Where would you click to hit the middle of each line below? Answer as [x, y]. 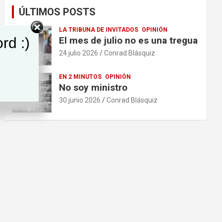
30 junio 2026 [80, 100]
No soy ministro [93, 87]
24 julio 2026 [79, 53]
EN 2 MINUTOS [81, 77]
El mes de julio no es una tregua [129, 40]
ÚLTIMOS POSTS [57, 12]
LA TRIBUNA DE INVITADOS [99, 29]
